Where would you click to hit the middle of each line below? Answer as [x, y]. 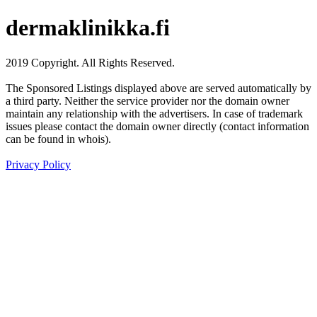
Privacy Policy [38, 164]
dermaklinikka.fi [88, 28]
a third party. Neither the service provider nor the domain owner [148, 100]
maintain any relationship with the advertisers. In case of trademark [154, 113]
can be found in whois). [58, 139]
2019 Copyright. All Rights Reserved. [90, 62]
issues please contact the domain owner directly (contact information [157, 126]
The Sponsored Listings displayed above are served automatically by [158, 88]
